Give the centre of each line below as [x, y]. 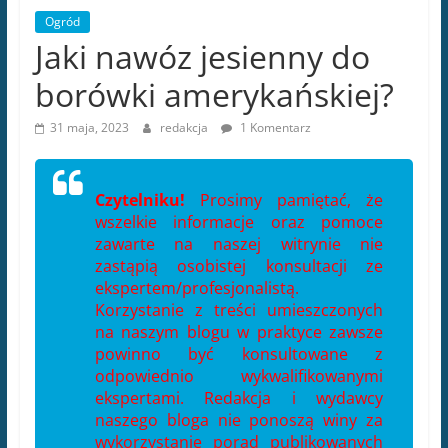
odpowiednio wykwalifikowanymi [239, 376]
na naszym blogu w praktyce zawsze [239, 332]
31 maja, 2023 [89, 128]
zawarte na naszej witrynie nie [239, 244]
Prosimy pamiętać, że [284, 200]
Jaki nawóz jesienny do [202, 57]
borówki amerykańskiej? [214, 95]
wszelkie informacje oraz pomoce [239, 222]
